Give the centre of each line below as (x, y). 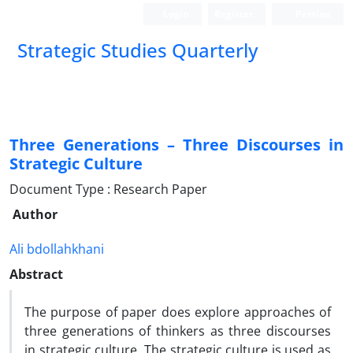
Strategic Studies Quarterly (137, 50)
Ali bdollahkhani (57, 249)
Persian (312, 14)
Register (234, 14)
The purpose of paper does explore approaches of (178, 312)
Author (35, 214)
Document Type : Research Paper (108, 189)
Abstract (36, 274)
